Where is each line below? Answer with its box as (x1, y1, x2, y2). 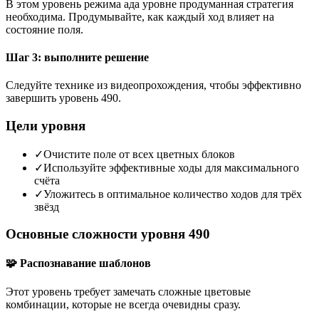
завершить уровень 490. (6, 92, 121, 105)
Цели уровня (6, 117, 85, 133)
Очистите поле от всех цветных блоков (43, 147, 235, 160)
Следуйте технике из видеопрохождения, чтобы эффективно (6, 79, 301, 92)
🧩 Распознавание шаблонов (6, 257, 151, 270)
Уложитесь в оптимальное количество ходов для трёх (43, 187, 302, 200)
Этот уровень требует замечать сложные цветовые (6, 285, 251, 298)
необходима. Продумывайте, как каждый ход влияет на (6, 10, 274, 23)
